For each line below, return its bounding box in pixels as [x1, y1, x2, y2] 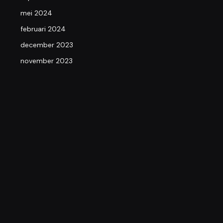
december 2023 [20, 40, 73, 49]
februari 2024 [20, 24, 66, 33]
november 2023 [20, 56, 73, 65]
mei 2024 [20, 8, 52, 17]
